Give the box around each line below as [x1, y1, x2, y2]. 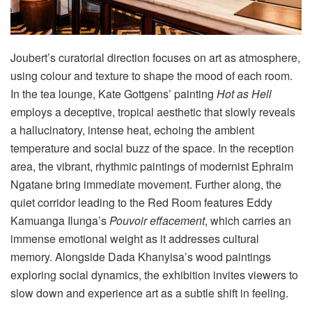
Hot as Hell [217, 86, 272, 102]
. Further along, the [189, 176, 281, 193]
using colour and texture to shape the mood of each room [10, 68, 290, 84]
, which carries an [205, 212, 291, 229]
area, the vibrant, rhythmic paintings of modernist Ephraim [10, 158, 293, 175]
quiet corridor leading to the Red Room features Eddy [10, 194, 272, 211]
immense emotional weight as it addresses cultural [10, 231, 259, 247]
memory [10, 249, 49, 265]
